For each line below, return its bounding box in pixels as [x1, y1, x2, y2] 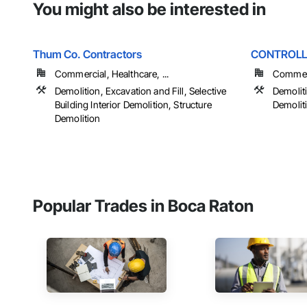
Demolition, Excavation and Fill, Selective [55, 85, 227, 97]
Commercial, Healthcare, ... [55, 68, 169, 80]
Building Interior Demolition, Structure [55, 99, 212, 111]
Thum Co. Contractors [33, 47, 142, 62]
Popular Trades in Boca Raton [33, 196, 254, 217]
